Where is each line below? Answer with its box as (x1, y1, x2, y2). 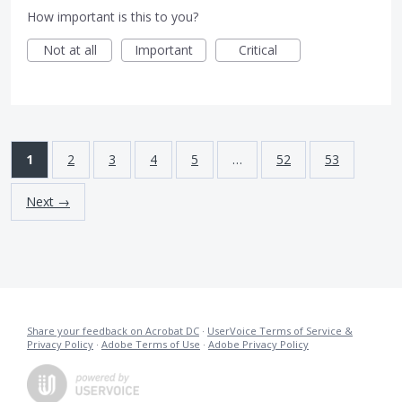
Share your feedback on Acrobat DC (27, 324, 199, 338)
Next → (26, 193, 70, 211)
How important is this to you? (27, 8, 198, 26)
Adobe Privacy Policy (208, 337, 309, 352)
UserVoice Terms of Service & (207, 324, 353, 338)
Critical (239, 41, 277, 59)
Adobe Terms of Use (101, 337, 200, 352)
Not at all (42, 41, 97, 59)
